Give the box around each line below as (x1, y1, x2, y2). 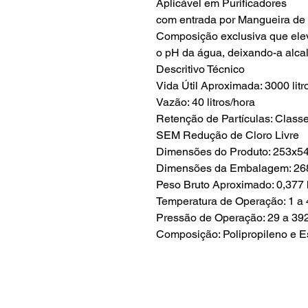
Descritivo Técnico (156, 63, 245, 76)
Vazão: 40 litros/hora (156, 96, 255, 109)
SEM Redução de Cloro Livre (156, 129, 299, 142)
